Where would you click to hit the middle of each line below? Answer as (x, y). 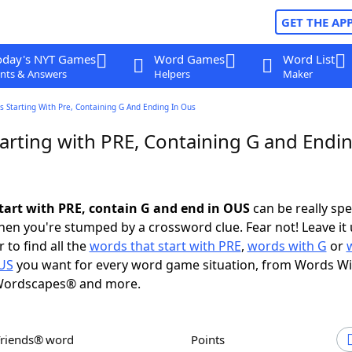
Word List (308, 59)
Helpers (172, 74)
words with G (287, 246)
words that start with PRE (165, 246)
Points (211, 339)
